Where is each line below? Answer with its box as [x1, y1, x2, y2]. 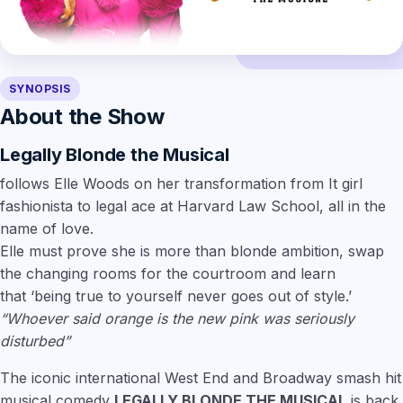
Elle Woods [54, 175, 130, 193]
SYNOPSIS [9, 82, 71, 95]
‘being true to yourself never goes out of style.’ [31, 287, 352, 305]
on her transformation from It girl [130, 175, 363, 193]
